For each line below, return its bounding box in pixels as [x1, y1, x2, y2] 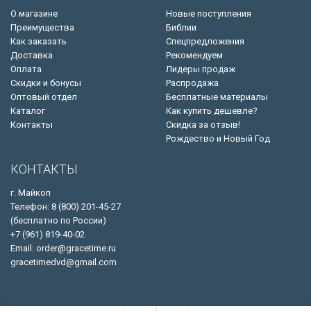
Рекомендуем [166, 49, 223, 60]
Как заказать [10, 35, 67, 47]
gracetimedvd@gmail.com [10, 256, 117, 267]
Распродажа [166, 77, 219, 88]
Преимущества [10, 22, 74, 33]
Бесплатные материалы [166, 91, 268, 102]
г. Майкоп [10, 187, 51, 198]
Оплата [10, 63, 42, 74]
